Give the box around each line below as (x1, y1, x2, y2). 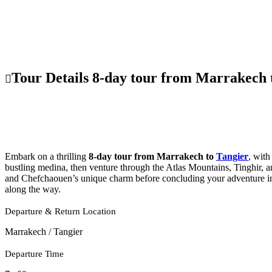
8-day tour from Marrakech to (89, 151, 216, 162)
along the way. (5, 184, 61, 195)
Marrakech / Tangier (5, 226, 85, 237)
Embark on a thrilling (5, 151, 89, 162)
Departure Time (5, 249, 64, 259)
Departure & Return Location (5, 206, 116, 217)
